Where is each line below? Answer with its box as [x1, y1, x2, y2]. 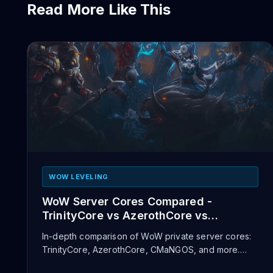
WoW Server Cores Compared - [42, 195, 213, 208]
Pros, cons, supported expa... [42, 258, 163, 268]
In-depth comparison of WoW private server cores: [42, 231, 252, 241]
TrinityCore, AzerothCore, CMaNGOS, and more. [42, 244, 240, 255]
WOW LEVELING [49, 172, 108, 181]
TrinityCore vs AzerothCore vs [42, 209, 208, 222]
